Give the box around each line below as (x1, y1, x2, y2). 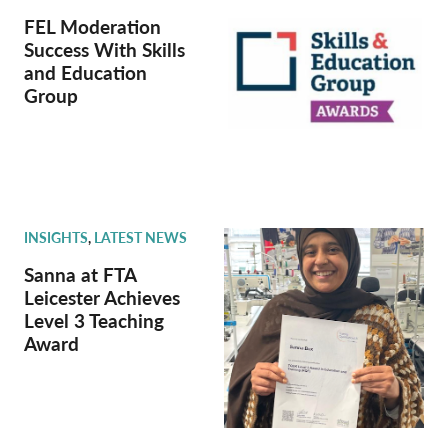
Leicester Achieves (24, 284, 180, 311)
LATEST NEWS (94, 227, 187, 247)
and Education (24, 59, 147, 86)
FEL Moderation (24, 13, 161, 40)
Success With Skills (24, 36, 185, 63)
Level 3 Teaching (24, 307, 164, 334)
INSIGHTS (24, 227, 88, 247)
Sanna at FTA (24, 261, 136, 288)
